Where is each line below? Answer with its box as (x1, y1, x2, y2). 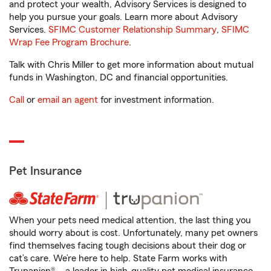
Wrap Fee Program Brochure (9, 38, 129, 47)
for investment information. (98, 95, 214, 105)
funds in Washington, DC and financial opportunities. (9, 73, 228, 82)
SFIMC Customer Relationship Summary (48, 25, 217, 34)
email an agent (38, 95, 98, 105)
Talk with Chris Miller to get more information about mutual (9, 60, 253, 70)
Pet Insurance (9, 165, 82, 177)
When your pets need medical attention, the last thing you (9, 215, 251, 225)
